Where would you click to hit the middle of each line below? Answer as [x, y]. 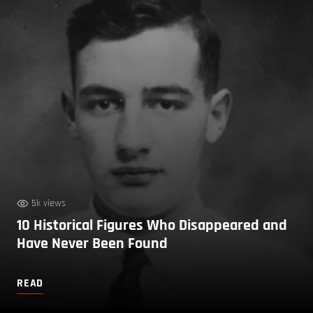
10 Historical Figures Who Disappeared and [152, 225]
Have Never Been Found [92, 243]
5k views [49, 203]
